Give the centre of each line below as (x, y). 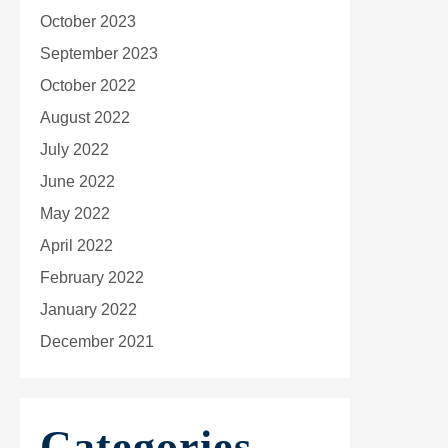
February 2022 (92, 277)
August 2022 (85, 117)
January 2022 (88, 309)
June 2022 (77, 181)
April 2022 (76, 245)
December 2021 (97, 341)
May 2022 (75, 213)
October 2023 (88, 21)
